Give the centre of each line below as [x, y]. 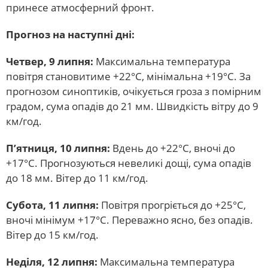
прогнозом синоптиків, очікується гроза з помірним [134, 91]
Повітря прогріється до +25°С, [172, 205]
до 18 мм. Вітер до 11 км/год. [77, 178]
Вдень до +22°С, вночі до [173, 148]
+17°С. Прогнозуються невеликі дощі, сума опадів [129, 163]
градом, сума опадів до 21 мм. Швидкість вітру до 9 [132, 106]
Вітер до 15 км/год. [52, 235]
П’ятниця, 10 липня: [58, 148]
